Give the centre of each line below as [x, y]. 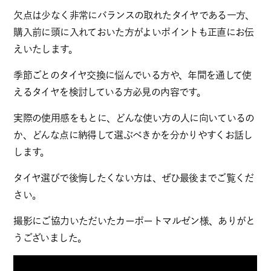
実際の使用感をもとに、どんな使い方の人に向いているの [134, 118]
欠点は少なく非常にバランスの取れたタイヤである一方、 [134, 15]
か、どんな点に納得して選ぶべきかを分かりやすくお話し [133, 135]
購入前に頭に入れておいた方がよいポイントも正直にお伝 [134, 32]
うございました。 [50, 238]
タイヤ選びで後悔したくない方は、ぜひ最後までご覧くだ [134, 178]
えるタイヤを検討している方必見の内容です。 [109, 92]
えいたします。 [45, 49]
